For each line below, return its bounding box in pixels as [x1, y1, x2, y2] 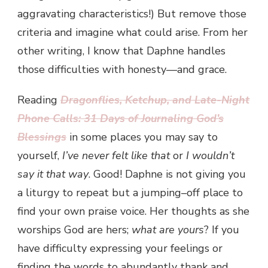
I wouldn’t [186, 148, 234, 163]
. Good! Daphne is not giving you [89, 166, 246, 181]
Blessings [17, 129, 66, 144]
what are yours [132, 222, 204, 237]
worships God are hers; [17, 222, 132, 237]
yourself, [17, 148, 62, 163]
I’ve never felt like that [62, 148, 170, 163]
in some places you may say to [69, 129, 218, 144]
